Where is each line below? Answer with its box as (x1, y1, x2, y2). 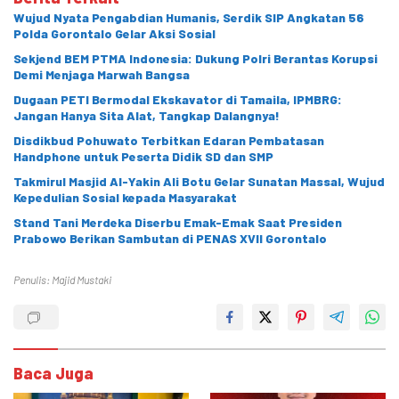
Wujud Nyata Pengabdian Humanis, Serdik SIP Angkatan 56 (13, 9, 364, 25)
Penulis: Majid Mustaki (13, 273, 111, 286)
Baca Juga (13, 362, 94, 383)
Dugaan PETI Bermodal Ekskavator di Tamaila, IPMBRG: (13, 91, 342, 107)
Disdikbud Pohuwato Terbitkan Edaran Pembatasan (13, 132, 324, 148)
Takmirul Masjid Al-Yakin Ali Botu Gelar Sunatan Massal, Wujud (13, 173, 385, 189)
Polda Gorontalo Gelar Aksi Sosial (13, 25, 216, 41)
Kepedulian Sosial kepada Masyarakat (13, 189, 237, 205)
